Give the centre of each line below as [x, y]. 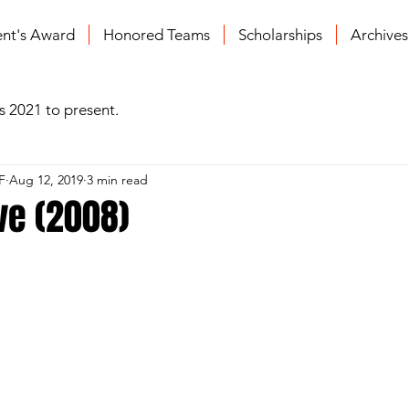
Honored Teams [156, 35]
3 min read [117, 179]
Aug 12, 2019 [46, 179]
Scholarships [280, 35]
